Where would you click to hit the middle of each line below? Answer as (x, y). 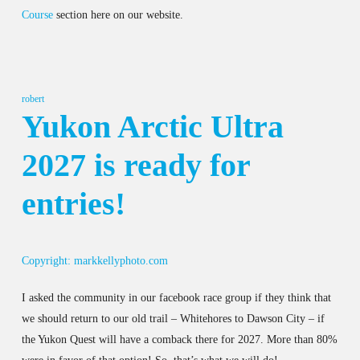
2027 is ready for (135, 165)
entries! (73, 203)
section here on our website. (118, 14)
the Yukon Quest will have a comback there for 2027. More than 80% (179, 339)
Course (37, 14)
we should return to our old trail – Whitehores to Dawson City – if (173, 318)
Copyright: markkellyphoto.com (94, 260)
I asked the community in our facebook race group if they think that (176, 297)
